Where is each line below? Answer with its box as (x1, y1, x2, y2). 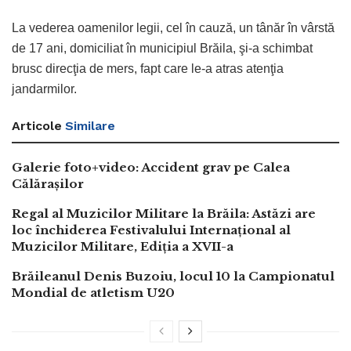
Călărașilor (12, 175, 84, 191)
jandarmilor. (12, 81, 77, 96)
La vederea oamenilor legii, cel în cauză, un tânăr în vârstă (12, 20, 335, 34)
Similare (65, 118, 115, 133)
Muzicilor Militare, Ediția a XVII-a (12, 238, 233, 254)
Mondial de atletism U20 (12, 284, 175, 300)
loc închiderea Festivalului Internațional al (12, 222, 291, 237)
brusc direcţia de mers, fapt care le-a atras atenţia (12, 61, 284, 75)
